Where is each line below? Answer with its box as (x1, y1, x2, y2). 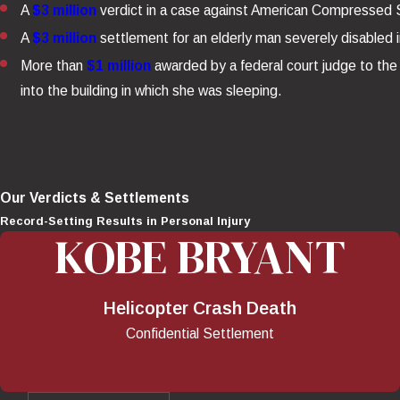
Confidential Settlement (125, 326, 274, 342)
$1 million (87, 58, 152, 74)
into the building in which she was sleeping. (21, 83, 283, 99)
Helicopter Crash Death (103, 298, 296, 319)
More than (21, 58, 87, 74)
